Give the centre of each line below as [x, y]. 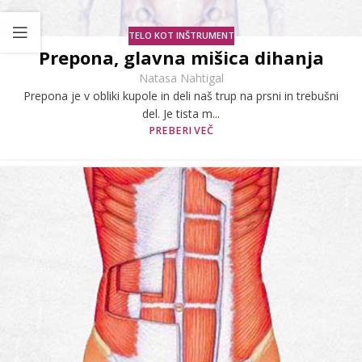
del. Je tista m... [181, 113]
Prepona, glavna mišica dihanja [181, 57]
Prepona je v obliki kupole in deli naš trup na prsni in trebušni [181, 95]
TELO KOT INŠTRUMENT [181, 36]
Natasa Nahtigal [181, 78]
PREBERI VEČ [181, 130]
